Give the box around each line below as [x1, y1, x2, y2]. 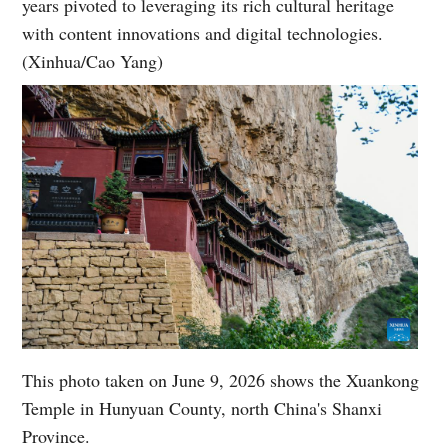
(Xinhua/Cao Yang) [22, 49, 164, 74]
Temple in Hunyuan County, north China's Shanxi [22, 395, 383, 420]
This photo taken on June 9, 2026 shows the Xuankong [22, 367, 420, 392]
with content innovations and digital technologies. [22, 21, 384, 46]
